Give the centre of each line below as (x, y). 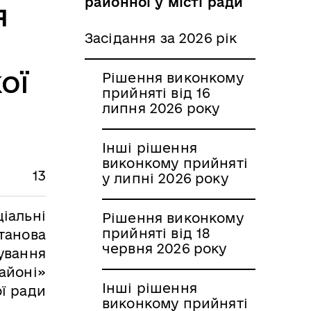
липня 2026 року (161, 108)
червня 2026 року (165, 248)
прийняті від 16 (156, 93)
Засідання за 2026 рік (161, 38)
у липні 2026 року (165, 178)
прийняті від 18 (156, 233)
